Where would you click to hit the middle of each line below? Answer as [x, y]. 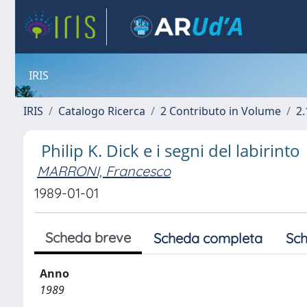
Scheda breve [88, 237]
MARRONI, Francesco [104, 171]
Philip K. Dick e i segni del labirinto [171, 150]
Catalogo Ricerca [102, 111]
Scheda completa [208, 238]
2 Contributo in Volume [221, 111]
